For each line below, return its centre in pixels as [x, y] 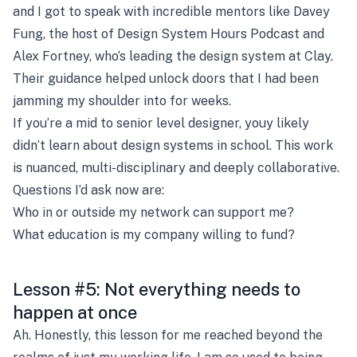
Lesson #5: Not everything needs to [157, 289]
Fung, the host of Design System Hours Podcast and [169, 34]
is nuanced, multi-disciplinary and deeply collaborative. [176, 168]
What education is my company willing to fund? [154, 235]
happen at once [75, 312]
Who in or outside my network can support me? [153, 212]
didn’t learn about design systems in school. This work [173, 145]
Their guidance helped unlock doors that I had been [166, 78]
